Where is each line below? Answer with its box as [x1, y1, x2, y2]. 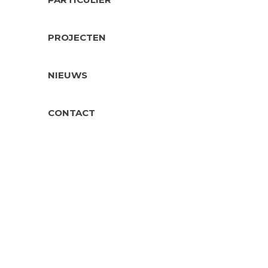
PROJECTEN [48, 32, 106, 43]
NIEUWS [48, 69, 87, 81]
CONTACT [48, 107, 95, 118]
